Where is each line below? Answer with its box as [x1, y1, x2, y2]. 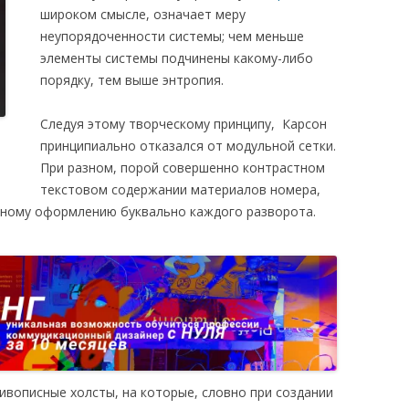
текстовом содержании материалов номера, [40, 181, 320, 198]
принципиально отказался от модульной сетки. [40, 137, 336, 154]
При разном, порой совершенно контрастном [40, 159, 325, 176]
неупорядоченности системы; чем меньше [40, 27, 304, 45]
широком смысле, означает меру [40, 5, 246, 23]
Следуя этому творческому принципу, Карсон [40, 115, 327, 132]
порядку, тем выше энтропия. [40, 71, 224, 89]
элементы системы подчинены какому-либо [40, 49, 313, 67]
